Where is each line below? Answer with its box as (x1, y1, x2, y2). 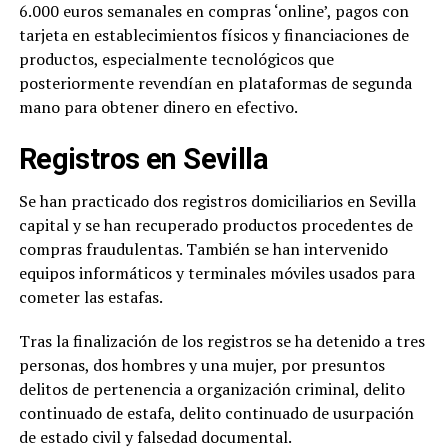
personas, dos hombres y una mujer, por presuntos (18, 353, 385, 376)
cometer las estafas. (18, 285, 163, 308)
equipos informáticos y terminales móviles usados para (18, 261, 415, 284)
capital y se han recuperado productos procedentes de (18, 213, 413, 236)
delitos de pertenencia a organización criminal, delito (18, 377, 405, 400)
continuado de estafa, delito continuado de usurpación (18, 401, 414, 424)
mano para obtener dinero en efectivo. (18, 95, 298, 118)
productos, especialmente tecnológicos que (18, 47, 334, 70)
